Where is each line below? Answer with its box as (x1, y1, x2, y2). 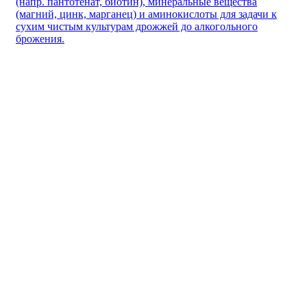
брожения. (16, 32, 64, 45)
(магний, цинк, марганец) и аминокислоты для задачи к (16, 8, 277, 20)
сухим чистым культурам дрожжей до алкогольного (16, 20, 258, 32)
